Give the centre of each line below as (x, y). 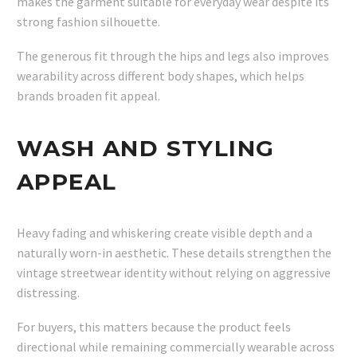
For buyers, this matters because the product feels (154, 326)
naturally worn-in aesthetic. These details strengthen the (174, 253)
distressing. (48, 293)
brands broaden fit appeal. (88, 95)
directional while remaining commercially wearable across (176, 346)
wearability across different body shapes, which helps (161, 75)
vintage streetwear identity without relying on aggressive (174, 273)
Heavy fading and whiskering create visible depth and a (165, 233)
